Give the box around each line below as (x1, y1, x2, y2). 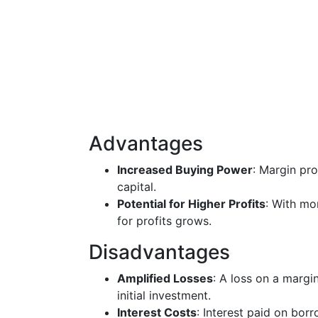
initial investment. (117, 288, 211, 302)
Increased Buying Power (117, 163, 253, 177)
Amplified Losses (117, 271, 213, 285)
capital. (117, 180, 156, 194)
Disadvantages (89, 240, 230, 264)
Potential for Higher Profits (117, 197, 265, 211)
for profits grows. (117, 214, 212, 228)
